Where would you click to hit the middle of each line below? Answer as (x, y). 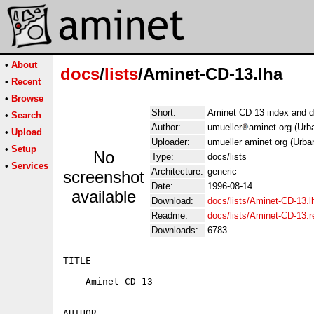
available (104, 197)
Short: (164, 112)
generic (222, 171)
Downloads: (175, 230)
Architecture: (177, 171)
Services (30, 166)
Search (26, 115)
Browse (27, 98)
